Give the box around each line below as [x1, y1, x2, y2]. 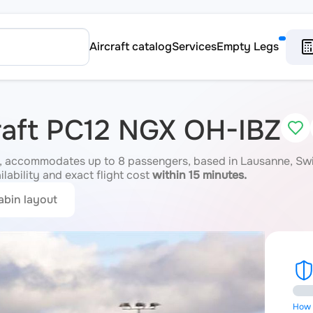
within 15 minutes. [152, 168, 247, 182]
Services [172, 39, 217, 54]
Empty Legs [217, 39, 279, 54]
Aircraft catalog [89, 39, 172, 54]
